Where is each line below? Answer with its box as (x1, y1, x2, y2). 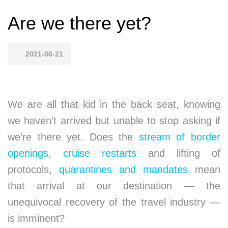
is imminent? (8, 213, 65, 224)
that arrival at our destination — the (8, 180, 220, 191)
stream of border (138, 131, 221, 142)
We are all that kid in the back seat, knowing (8, 99, 220, 110)
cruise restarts (63, 148, 136, 159)
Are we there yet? (8, 13, 151, 34)
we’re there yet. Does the (8, 131, 139, 142)
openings (8, 148, 48, 159)
